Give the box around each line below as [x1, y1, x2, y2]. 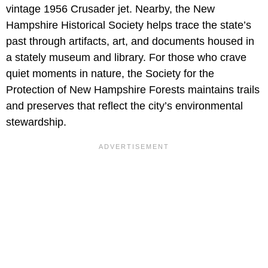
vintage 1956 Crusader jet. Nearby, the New [6, 2, 215, 15]
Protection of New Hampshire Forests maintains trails [6, 83, 260, 96]
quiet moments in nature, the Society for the [6, 67, 214, 80]
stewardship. [6, 115, 66, 128]
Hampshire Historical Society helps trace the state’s [6, 19, 251, 31]
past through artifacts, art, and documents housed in [6, 35, 254, 47]
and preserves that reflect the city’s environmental [6, 99, 243, 112]
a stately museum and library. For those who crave [6, 51, 246, 63]
